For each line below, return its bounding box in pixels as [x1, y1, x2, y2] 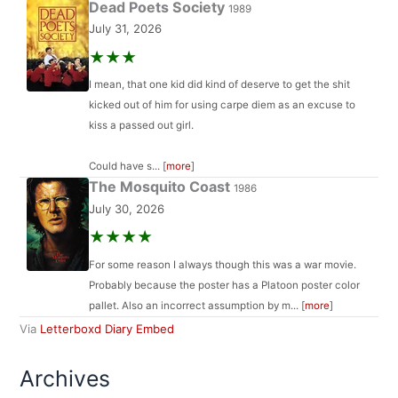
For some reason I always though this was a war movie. [88, 259, 356, 272]
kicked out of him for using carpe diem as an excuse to [88, 99, 355, 112]
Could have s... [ [88, 160, 166, 173]
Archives [20, 364, 111, 392]
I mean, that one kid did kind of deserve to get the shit [88, 78, 350, 92]
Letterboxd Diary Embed [40, 322, 175, 337]
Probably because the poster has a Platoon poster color [88, 279, 360, 292]
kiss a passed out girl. [88, 119, 194, 132]
